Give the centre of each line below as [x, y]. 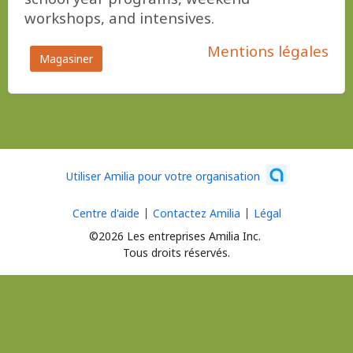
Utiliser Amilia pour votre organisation [163, 176]
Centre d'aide [106, 213]
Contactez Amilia [196, 213]
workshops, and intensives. [119, 18]
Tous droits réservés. [176, 253]
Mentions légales [268, 51]
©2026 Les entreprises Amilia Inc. [175, 236]
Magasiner [66, 59]
